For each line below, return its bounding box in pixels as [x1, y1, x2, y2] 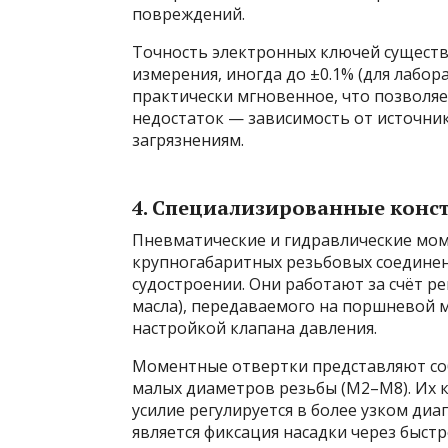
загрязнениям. [132, 129, 244, 151]
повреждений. [132, 3, 245, 25]
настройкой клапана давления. [132, 317, 377, 339]
